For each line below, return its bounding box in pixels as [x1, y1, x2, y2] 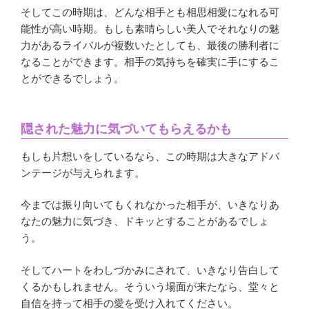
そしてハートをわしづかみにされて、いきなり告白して [21, 263, 279, 276]
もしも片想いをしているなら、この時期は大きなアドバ [21, 150, 279, 162]
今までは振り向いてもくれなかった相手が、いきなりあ [21, 199, 279, 211]
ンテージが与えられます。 [21, 166, 145, 179]
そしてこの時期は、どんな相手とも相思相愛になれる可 [21, 6, 279, 18]
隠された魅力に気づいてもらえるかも [21, 122, 232, 137]
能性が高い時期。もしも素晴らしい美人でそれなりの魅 [21, 22, 279, 34]
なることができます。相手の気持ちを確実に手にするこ [21, 55, 279, 68]
